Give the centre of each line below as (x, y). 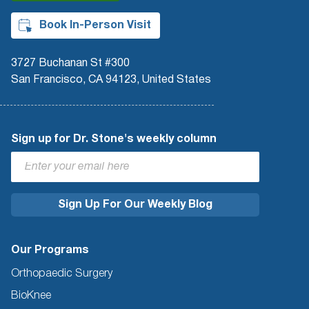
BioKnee (31, 296)
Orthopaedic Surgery (62, 273)
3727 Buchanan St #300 (70, 63)
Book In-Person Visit (95, 25)
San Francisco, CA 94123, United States (111, 80)
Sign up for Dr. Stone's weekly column (114, 139)
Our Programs (50, 250)
